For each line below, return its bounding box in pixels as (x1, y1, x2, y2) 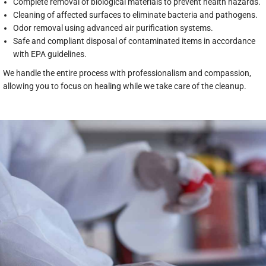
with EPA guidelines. (13, 49, 87, 59)
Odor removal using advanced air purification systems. (13, 23, 213, 33)
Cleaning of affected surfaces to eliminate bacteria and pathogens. (13, 10, 258, 20)
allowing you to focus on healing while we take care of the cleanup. (3, 81, 246, 91)
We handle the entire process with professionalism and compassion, (3, 68, 251, 78)
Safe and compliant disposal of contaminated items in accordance (13, 36, 255, 46)
